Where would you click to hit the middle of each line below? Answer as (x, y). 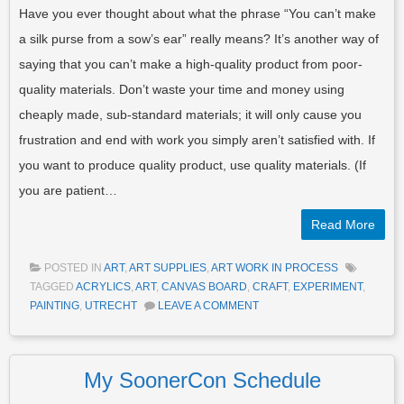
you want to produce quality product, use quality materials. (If (193, 165)
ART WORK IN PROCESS (275, 267)
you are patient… (68, 190)
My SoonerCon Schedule (202, 380)
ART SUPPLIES (168, 267)
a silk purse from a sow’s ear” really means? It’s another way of (199, 38)
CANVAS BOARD (204, 286)
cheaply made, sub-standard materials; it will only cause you (190, 114)
